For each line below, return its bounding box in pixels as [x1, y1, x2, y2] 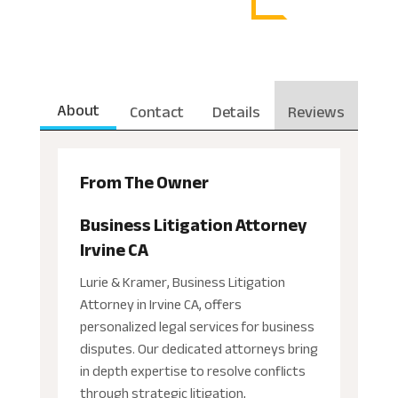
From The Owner [79, 165, 209, 199]
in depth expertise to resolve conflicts [79, 357, 306, 385]
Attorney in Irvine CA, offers [79, 291, 242, 318]
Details [211, 96, 260, 127]
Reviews [288, 96, 346, 127]
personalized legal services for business [79, 313, 314, 340]
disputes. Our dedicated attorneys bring [79, 335, 318, 362]
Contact [130, 96, 185, 127]
